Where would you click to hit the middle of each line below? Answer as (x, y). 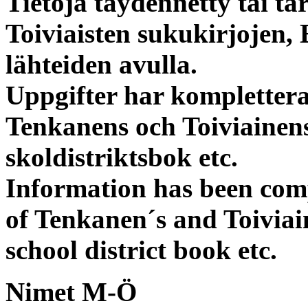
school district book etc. (141, 250)
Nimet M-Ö (71, 292)
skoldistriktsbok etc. (122, 157)
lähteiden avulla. (101, 64)
